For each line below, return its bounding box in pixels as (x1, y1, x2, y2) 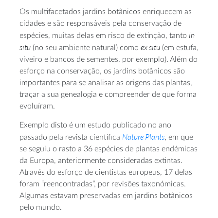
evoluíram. (19, 102, 55, 110)
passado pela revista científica (19, 133, 122, 141)
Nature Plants (122, 132, 164, 142)
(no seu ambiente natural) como (31, 44, 141, 52)
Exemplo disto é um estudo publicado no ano (19, 121, 171, 129)
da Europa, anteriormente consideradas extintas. (19, 157, 182, 164)
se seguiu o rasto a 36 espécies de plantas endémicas (19, 145, 198, 153)
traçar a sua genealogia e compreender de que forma (19, 91, 197, 98)
